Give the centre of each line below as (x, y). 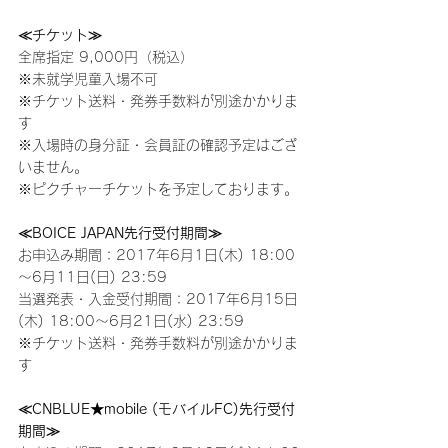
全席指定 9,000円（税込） (106, 57)
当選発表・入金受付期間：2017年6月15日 (158, 299)
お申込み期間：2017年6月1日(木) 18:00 (156, 255)
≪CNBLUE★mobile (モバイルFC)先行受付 (156, 409)
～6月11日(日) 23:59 (92, 277)
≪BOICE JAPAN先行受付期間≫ (120, 233)
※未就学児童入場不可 (88, 79)
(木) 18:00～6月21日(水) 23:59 (131, 321)
